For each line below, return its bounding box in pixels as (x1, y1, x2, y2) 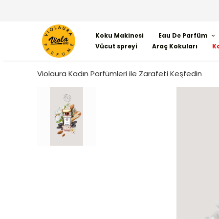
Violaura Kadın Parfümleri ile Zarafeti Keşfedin (37, 68, 202, 79)
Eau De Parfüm (158, 31, 208, 40)
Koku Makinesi (95, 31, 144, 40)
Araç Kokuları (152, 42, 197, 50)
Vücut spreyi (95, 42, 137, 50)
